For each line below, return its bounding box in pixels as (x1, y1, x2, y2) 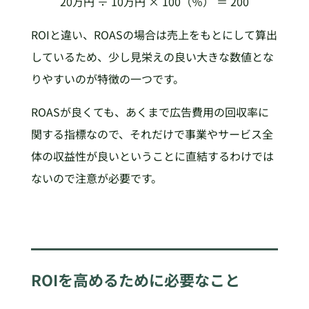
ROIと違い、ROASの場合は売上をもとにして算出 (30, 26, 277, 43)
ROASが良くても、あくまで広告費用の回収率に (30, 103, 269, 121)
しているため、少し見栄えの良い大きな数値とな (30, 48, 274, 66)
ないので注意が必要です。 (30, 170, 162, 187)
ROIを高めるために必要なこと (30, 268, 240, 291)
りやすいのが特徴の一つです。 (30, 70, 184, 88)
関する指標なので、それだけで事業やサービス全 (30, 126, 273, 143)
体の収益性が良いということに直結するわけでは (30, 148, 274, 165)
